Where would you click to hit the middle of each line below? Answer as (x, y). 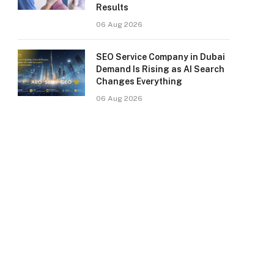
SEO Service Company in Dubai (161, 57)
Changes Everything (139, 81)
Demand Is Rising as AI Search (160, 69)
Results (112, 7)
